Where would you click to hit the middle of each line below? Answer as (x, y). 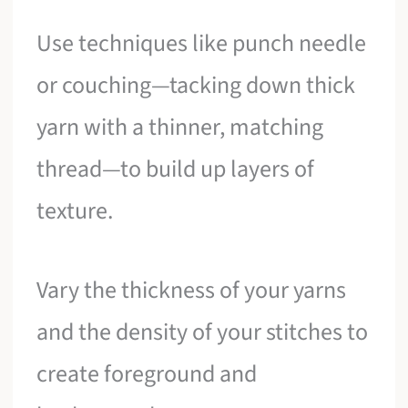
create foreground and (147, 374)
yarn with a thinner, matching (180, 127)
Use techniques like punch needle (202, 43)
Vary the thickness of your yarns (192, 291)
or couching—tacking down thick (196, 85)
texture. (75, 210)
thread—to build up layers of (176, 168)
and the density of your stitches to (203, 332)
